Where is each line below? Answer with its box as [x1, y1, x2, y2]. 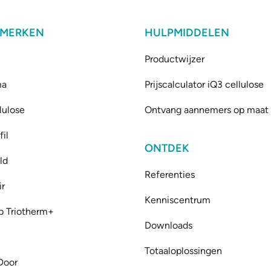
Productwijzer [144, 53, 204, 65]
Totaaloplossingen [144, 245, 222, 257]
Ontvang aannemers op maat [144, 104, 269, 116]
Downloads [144, 220, 192, 232]
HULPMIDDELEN [144, 26, 229, 40]
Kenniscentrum [144, 194, 211, 206]
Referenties [144, 169, 195, 181]
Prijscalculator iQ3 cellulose [144, 79, 264, 91]
